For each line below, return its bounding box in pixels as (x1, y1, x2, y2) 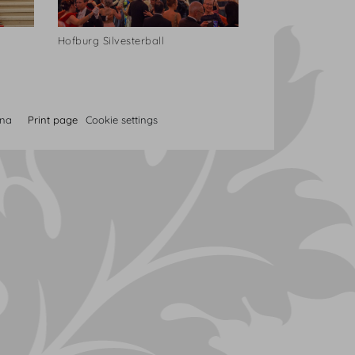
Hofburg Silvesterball (57, 34, 165, 48)
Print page (28, 113, 78, 127)
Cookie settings (86, 113, 158, 127)
